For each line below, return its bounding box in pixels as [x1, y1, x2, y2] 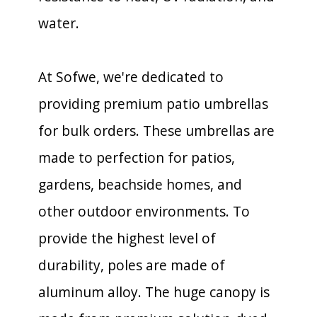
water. [38, 13, 79, 33]
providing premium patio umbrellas [38, 93, 268, 113]
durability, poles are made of [38, 255, 225, 275]
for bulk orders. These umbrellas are [38, 120, 275, 140]
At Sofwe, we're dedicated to [38, 67, 224, 86]
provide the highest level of [38, 228, 216, 248]
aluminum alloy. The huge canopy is [38, 282, 270, 301]
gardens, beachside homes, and [38, 174, 242, 194]
